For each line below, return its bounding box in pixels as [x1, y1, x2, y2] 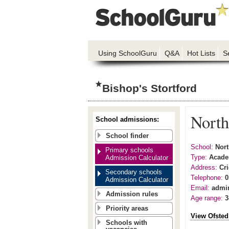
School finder [106, 132, 149, 140]
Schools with [106, 219, 147, 226]
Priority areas [106, 204, 148, 212]
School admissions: [96, 116, 159, 123]
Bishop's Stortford [102, 82, 197, 95]
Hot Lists [187, 49, 215, 57]
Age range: [191, 194, 223, 202]
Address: [191, 164, 217, 171]
